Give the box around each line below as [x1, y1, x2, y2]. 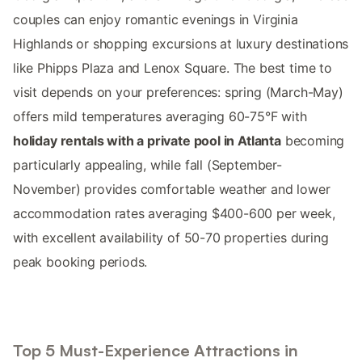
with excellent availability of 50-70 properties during [13, 229, 329, 246]
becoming [280, 133, 345, 149]
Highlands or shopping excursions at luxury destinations [13, 36, 349, 53]
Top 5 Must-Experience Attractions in [13, 339, 298, 360]
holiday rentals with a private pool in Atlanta [13, 133, 281, 149]
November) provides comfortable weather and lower [13, 181, 330, 198]
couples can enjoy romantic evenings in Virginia [13, 11, 298, 28]
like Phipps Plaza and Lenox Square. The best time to [13, 60, 332, 77]
